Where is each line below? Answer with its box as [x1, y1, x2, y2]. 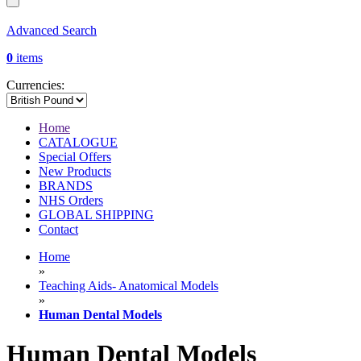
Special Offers [39, 150, 111, 164]
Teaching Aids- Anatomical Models [39, 279, 218, 293]
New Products [39, 164, 111, 179]
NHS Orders [39, 193, 103, 208]
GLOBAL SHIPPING [39, 208, 154, 222]
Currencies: [6, 78, 64, 93]
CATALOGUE [39, 135, 118, 150]
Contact [39, 222, 78, 237]
